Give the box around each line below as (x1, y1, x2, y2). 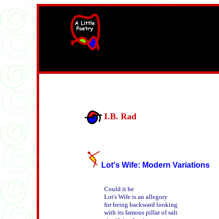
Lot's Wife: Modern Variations (101, 161, 210, 169)
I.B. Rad (104, 111, 136, 122)
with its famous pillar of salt (104, 209, 177, 216)
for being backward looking (104, 201, 177, 208)
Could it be (104, 185, 134, 193)
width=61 (73, 51, 103, 60)
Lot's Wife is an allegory (104, 193, 168, 200)
